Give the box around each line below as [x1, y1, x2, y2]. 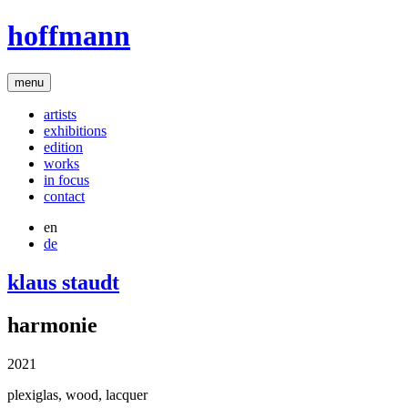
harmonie [7, 312, 97, 337]
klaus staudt [7, 270, 119, 294]
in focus [44, 171, 89, 188]
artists [44, 106, 76, 122]
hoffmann [7, 19, 130, 53]
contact [44, 188, 85, 204]
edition [44, 138, 83, 155]
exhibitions [44, 122, 107, 138]
